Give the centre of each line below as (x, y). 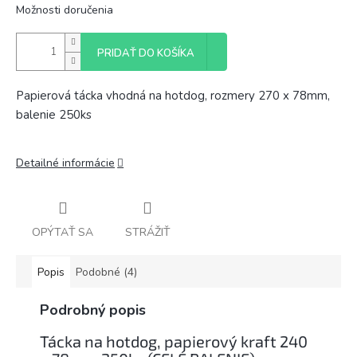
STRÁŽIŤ (147, 232)
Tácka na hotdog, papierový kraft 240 (174, 341)
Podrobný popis (93, 310)
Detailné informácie (65, 163)
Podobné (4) (106, 272)
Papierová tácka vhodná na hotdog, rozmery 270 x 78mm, (173, 96)
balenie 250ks (54, 115)
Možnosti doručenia (65, 10)
